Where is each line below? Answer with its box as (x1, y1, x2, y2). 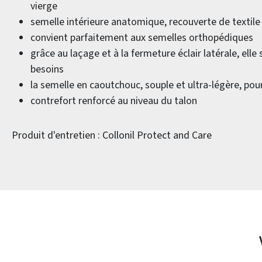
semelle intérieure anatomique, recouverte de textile (30, 15, 260, 29)
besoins (30, 62, 64, 77)
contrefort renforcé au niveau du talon (30, 94, 197, 108)
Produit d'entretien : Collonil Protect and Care (12, 128, 212, 143)
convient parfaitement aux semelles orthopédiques (30, 30, 253, 45)
